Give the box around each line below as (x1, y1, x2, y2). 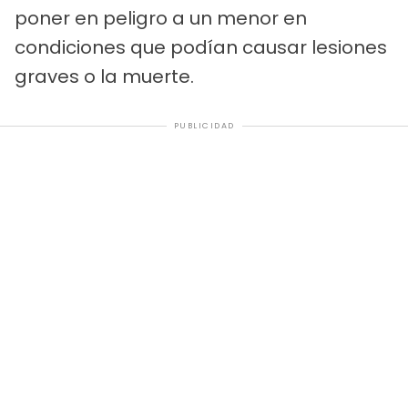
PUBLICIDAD (173, 120, 235, 132)
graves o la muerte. (15, 64, 194, 90)
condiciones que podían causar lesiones (15, 35, 387, 61)
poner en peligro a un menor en (15, 5, 307, 32)
